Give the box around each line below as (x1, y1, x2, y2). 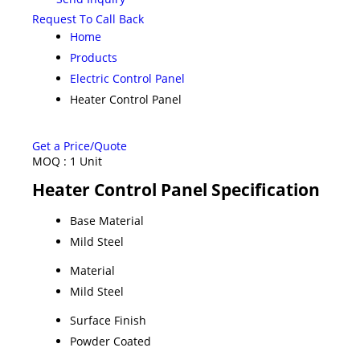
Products (70, 49, 117, 65)
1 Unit (70, 153, 102, 169)
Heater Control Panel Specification (32, 178, 320, 201)
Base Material (70, 212, 144, 228)
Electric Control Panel (70, 70, 185, 86)
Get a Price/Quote (32, 137, 127, 153)
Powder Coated (70, 333, 151, 349)
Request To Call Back (32, 10, 144, 27)
